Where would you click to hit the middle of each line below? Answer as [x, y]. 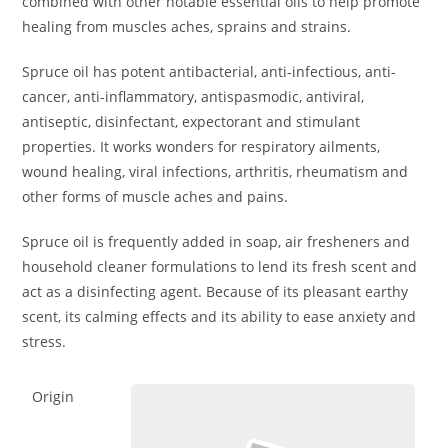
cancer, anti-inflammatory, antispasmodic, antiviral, [193, 97]
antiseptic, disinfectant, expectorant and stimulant [191, 122]
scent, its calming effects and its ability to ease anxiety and [219, 317]
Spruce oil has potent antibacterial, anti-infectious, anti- [209, 72]
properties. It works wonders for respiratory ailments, [201, 147]
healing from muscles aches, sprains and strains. [187, 27]
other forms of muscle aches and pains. [155, 197]
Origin [53, 397]
